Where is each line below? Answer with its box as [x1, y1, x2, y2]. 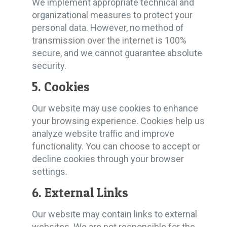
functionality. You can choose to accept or [32, 141, 200, 152]
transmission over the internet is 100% [32, 35, 186, 46]
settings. [32, 166, 67, 177]
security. [32, 60, 66, 71]
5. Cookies [32, 79, 90, 94]
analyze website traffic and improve [32, 128, 174, 139]
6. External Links [32, 185, 128, 200]
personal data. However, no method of [32, 22, 184, 33]
